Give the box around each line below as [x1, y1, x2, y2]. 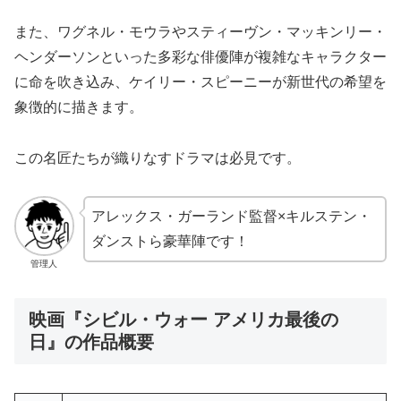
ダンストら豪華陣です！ [90, 234, 249, 250]
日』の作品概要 [29, 331, 154, 352]
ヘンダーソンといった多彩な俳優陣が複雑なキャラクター [14, 48, 387, 64]
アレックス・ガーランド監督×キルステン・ [90, 209, 371, 225]
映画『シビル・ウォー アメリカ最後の [29, 309, 338, 329]
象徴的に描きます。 [14, 98, 143, 115]
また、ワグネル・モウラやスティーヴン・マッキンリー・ [14, 23, 387, 39]
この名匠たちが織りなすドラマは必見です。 [14, 149, 301, 166]
